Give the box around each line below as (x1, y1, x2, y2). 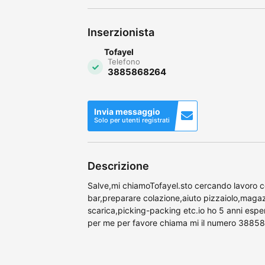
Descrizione (88, 159, 149, 172)
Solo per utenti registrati (94, 115, 170, 124)
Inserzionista (88, 25, 154, 38)
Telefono (108, 56, 140, 66)
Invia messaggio (94, 106, 160, 117)
